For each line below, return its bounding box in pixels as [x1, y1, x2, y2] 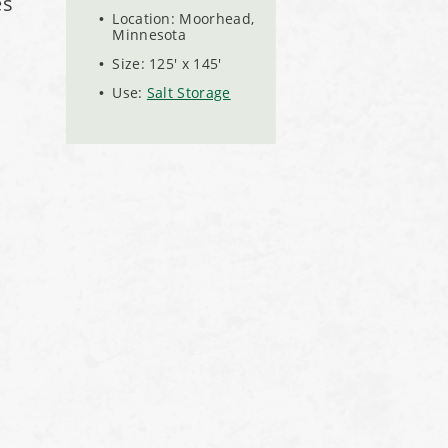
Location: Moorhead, [112, 8, 255, 28]
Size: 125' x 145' [112, 54, 227, 74]
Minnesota [112, 24, 187, 44]
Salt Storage [146, 83, 231, 103]
